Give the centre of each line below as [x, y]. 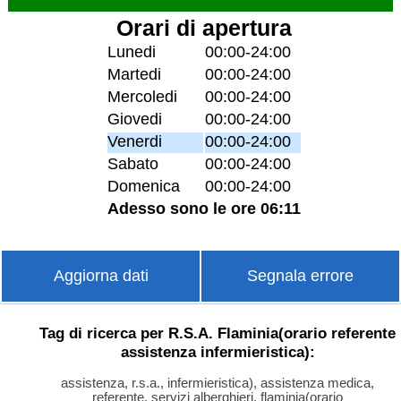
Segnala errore [300, 276]
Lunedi [132, 52]
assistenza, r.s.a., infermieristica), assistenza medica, [218, 383]
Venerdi [135, 142]
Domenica [144, 187]
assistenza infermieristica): [218, 351]
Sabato [133, 164]
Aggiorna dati [101, 276]
